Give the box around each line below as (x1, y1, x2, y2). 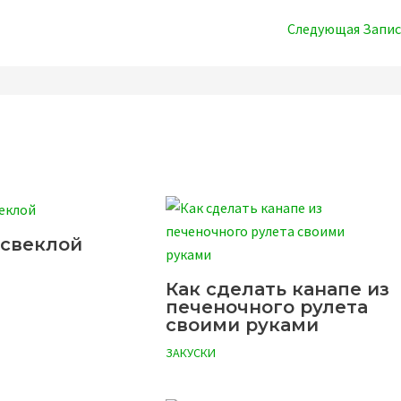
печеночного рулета (166, 296, 368, 319)
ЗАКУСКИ (166, 345, 216, 362)
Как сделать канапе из (166, 278, 389, 301)
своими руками (166, 314, 319, 337)
